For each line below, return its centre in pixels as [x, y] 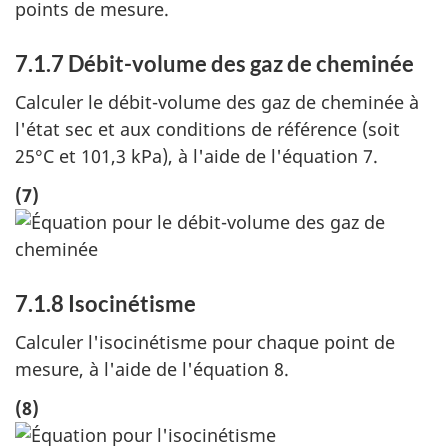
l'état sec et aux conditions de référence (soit [207, 129]
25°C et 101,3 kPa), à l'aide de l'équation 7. [196, 156]
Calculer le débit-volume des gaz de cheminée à [217, 102]
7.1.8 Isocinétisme [105, 303]
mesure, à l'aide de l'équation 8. [152, 369]
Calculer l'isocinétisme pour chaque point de [205, 342]
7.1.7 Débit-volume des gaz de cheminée [214, 63]
